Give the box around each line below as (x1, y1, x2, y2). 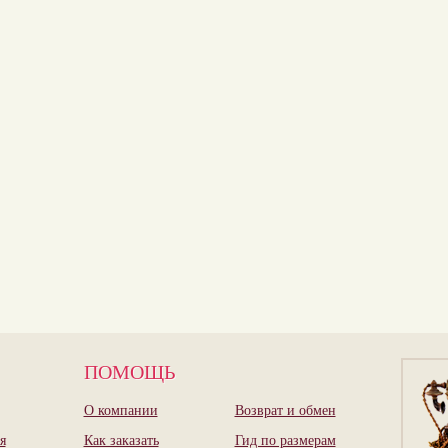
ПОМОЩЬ (83, 358, 175, 385)
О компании (83, 400, 158, 419)
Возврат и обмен (234, 400, 336, 419)
